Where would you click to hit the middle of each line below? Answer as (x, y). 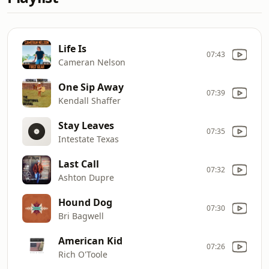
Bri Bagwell (81, 216)
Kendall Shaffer (89, 100)
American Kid (90, 240)
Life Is (72, 48)
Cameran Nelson (92, 62)
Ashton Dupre (86, 177)
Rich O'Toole (83, 254)
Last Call (79, 164)
